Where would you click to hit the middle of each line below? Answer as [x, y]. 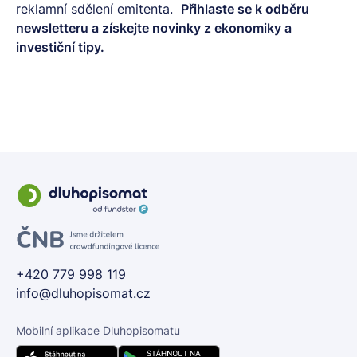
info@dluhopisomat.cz [83, 293]
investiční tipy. [60, 47]
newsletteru [52, 27]
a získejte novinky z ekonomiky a [190, 27]
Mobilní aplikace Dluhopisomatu [98, 330]
